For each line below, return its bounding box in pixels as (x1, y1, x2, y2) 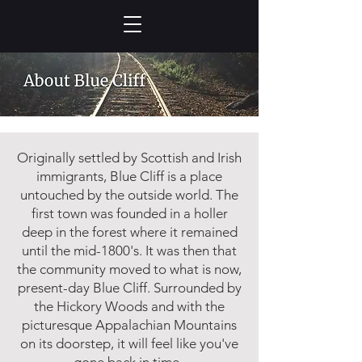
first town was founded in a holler (31, 205, 228, 221)
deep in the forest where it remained (21, 224, 238, 240)
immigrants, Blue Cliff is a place (36, 168, 222, 184)
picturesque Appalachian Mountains (22, 317, 237, 333)
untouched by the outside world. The (20, 187, 238, 203)
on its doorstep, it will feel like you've (20, 335, 238, 351)
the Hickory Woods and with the (34, 298, 225, 314)
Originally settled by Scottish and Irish (17, 149, 242, 166)
